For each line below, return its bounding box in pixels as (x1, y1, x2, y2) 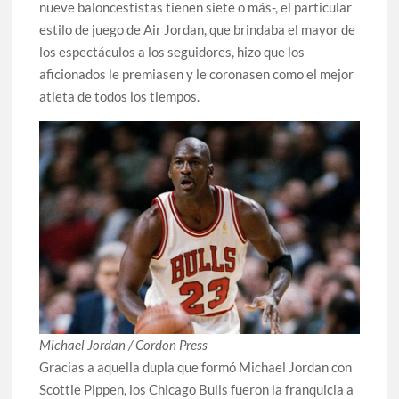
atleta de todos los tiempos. (39, 87, 200, 104)
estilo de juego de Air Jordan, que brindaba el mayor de (39, 20, 356, 37)
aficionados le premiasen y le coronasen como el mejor (39, 65, 354, 82)
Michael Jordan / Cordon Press (39, 336, 208, 353)
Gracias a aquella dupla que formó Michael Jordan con (39, 358, 353, 375)
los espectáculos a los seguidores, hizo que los (39, 43, 305, 60)
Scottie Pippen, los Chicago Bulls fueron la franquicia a (39, 380, 354, 397)
